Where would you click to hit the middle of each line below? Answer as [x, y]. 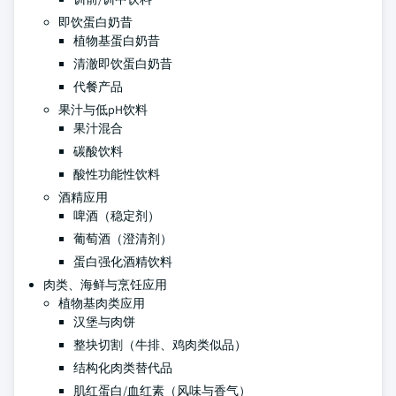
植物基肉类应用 [102, 303]
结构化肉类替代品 [123, 368]
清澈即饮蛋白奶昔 [123, 64]
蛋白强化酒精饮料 [123, 262]
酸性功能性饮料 [117, 174]
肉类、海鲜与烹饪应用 [105, 285]
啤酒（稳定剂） [117, 216]
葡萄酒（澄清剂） [123, 239]
